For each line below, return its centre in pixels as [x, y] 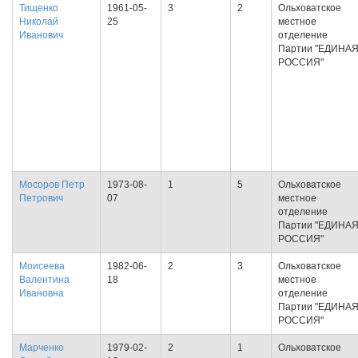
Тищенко [39, 8]
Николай [39, 22]
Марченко [42, 348]
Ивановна [42, 293]
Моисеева [42, 266]
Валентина [44, 280]
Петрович [41, 198]
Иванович [41, 35]
